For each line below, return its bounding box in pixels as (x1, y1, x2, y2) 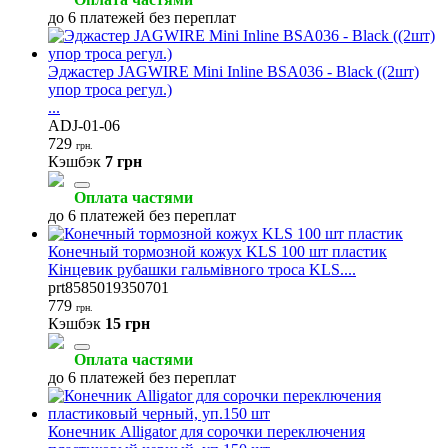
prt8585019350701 (48, 278, 169, 296)
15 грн (105, 314, 150, 332)
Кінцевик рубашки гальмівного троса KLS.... (48, 260, 356, 278)
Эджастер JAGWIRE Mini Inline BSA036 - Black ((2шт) (48, 62, 419, 80)
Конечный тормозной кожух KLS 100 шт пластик (48, 242, 387, 260)
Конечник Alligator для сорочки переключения (48, 422, 365, 440)
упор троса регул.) (48, 80, 172, 98)
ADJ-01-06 (48, 116, 120, 134)
